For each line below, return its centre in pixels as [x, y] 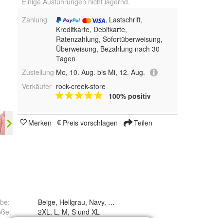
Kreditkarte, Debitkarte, [91, 29]
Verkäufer [37, 86]
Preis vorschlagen [90, 123]
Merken [40, 123]
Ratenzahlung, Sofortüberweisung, [109, 39]
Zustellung [38, 72]
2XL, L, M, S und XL [96, 212]
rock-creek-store [81, 86]
